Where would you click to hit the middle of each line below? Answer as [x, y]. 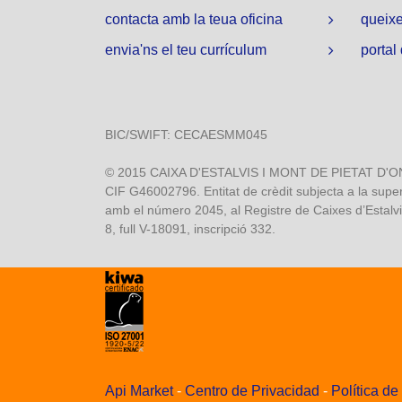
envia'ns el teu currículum [186, 50]
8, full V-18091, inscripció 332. [190, 229]
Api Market [139, 391]
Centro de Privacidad [252, 391]
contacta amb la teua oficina [194, 20]
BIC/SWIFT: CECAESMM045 [186, 135]
